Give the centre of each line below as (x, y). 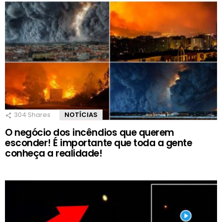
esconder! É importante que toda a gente (99, 143)
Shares (38, 115)
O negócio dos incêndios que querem (89, 133)
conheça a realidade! (54, 154)
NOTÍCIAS (81, 115)
